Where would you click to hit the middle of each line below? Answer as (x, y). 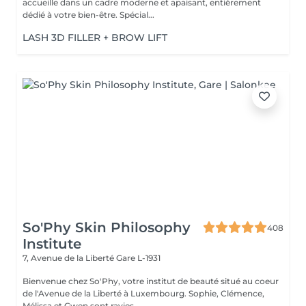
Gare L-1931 (138, 258)
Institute (52, 244)
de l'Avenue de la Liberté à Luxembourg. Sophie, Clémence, (106, 293)
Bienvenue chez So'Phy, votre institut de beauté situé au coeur (151, 281)
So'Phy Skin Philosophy (107, 227)
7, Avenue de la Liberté (69, 258)
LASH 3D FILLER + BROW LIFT (95, 38)
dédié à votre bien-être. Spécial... (137, 15)
